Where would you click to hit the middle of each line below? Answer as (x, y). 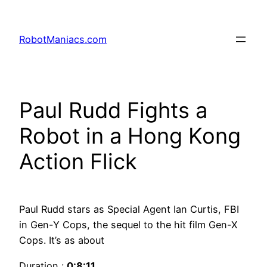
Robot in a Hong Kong (130, 136)
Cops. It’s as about (62, 240)
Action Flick (78, 162)
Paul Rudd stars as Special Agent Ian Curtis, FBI (129, 209)
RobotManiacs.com (63, 40)
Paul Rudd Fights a (113, 111)
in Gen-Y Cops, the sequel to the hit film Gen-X (128, 225)
